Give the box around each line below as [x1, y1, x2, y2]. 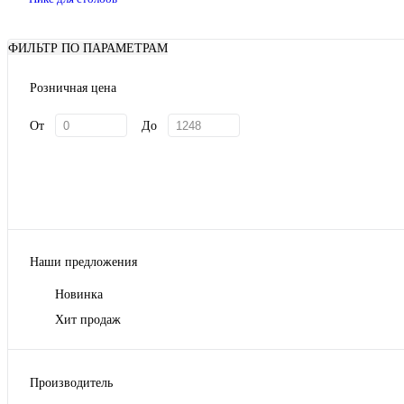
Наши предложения [30, 255, 137, 270]
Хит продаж [55, 313, 121, 327]
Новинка [55, 288, 103, 302]
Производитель [30, 375, 113, 390]
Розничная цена [30, 81, 116, 96]
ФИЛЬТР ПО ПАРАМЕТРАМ [8, 41, 168, 55]
